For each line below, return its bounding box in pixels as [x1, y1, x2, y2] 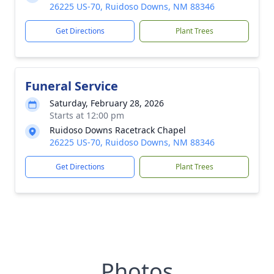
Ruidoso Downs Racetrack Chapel [50, 124, 186, 136]
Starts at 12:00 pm [50, 109, 124, 121]
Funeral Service [25, 78, 118, 94]
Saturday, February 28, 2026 [50, 97, 164, 109]
